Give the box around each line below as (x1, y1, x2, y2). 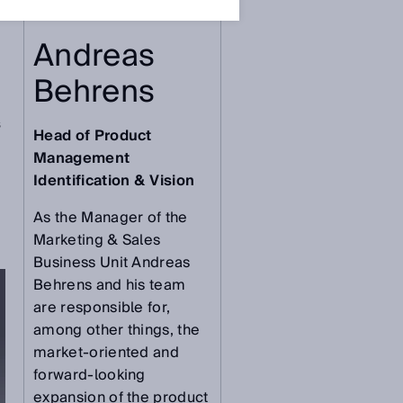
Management (33, 146, 130, 172)
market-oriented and (33, 340, 180, 366)
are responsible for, (33, 295, 171, 321)
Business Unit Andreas (33, 250, 191, 276)
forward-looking (33, 363, 146, 389)
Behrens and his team (33, 273, 186, 299)
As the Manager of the (33, 205, 188, 231)
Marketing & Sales (33, 228, 161, 254)
